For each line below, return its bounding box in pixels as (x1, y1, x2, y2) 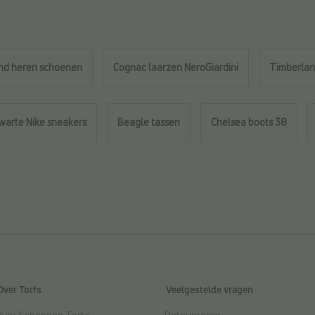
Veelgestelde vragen (166, 283, 253, 297)
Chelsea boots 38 (211, 115, 287, 129)
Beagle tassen (117, 115, 180, 129)
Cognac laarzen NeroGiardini (113, 60, 238, 75)
